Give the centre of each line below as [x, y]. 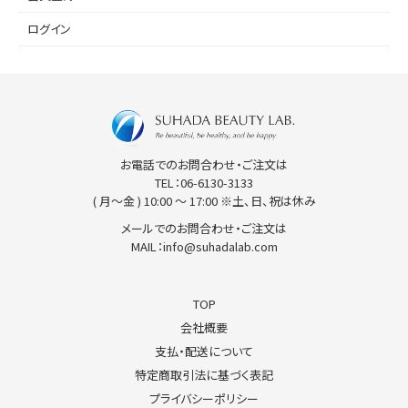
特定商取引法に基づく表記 [204, 375]
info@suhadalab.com [220, 247]
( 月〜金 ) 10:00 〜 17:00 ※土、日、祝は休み [204, 201]
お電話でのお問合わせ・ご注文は [204, 165]
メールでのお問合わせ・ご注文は [204, 229]
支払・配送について [204, 352]
